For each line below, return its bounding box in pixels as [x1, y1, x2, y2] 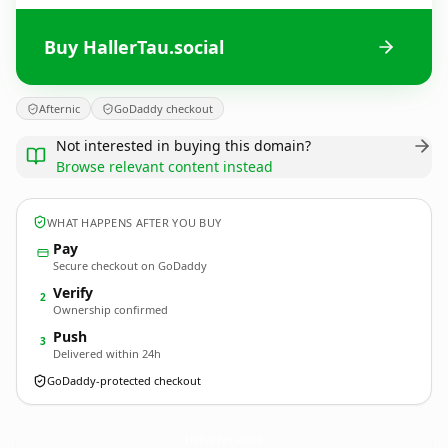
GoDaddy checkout [114, 101, 213, 116]
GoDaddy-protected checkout [47, 373, 201, 388]
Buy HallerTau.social [44, 34, 224, 59]
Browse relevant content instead [56, 157, 273, 176]
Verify [53, 283, 93, 302]
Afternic [39, 101, 80, 116]
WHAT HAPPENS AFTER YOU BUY [47, 214, 222, 230]
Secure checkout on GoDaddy [53, 258, 207, 273]
